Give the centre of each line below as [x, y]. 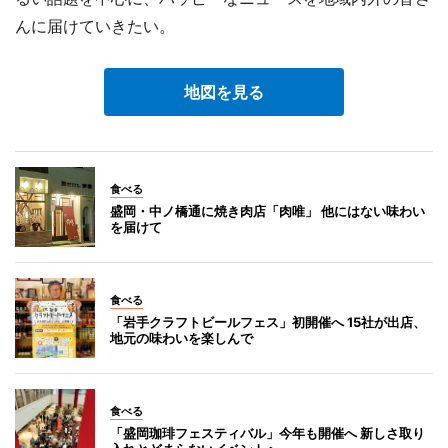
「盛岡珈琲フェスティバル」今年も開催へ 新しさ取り [267, 432]
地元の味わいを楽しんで [181, 337]
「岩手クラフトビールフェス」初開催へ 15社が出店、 [268, 321]
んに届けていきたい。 [95, 25]
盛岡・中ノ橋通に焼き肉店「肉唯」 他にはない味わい [267, 210]
